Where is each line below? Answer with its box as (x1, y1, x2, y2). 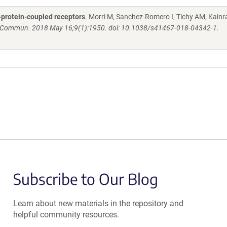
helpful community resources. (13, 210, 119, 219)
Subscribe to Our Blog (13, 169, 158, 188)
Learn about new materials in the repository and (13, 199, 183, 208)
